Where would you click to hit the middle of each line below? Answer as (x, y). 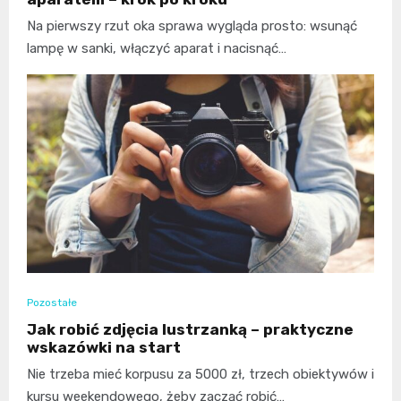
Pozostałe (52, 303)
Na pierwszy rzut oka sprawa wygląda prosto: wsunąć (192, 26)
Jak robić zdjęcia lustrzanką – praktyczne (190, 330)
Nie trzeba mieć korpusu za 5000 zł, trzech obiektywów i (200, 375)
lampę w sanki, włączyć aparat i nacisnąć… (157, 49)
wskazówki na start (104, 348)
